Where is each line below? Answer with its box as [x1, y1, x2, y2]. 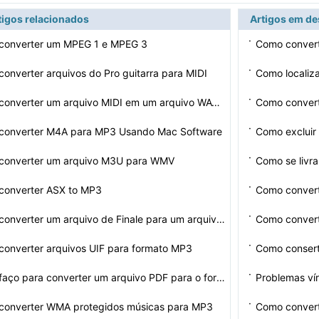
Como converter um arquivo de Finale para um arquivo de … [216, 213, 225, 225]
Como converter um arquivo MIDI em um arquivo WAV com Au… [211, 96, 220, 108]
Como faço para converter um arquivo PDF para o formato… [216, 271, 225, 283]
